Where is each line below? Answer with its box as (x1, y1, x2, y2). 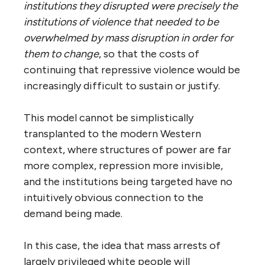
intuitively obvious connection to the (24, 190, 203, 204)
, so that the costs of (99, 47, 199, 60)
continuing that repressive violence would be (24, 63, 240, 76)
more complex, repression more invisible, (24, 159, 223, 172)
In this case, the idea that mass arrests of (24, 238, 221, 252)
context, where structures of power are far (24, 143, 231, 156)
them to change (24, 47, 99, 60)
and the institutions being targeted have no (24, 174, 232, 188)
